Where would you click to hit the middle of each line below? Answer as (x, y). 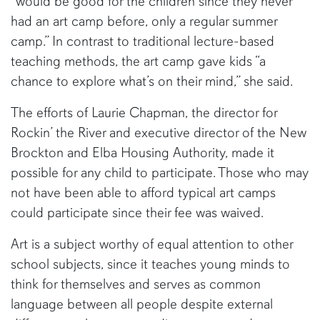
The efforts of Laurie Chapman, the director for (144, 112)
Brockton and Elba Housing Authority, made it (142, 152)
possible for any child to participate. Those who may (160, 172)
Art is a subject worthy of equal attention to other (152, 244)
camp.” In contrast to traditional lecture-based (142, 41)
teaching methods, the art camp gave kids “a (138, 61)
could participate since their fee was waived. (139, 212)
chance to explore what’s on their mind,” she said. (153, 81)
